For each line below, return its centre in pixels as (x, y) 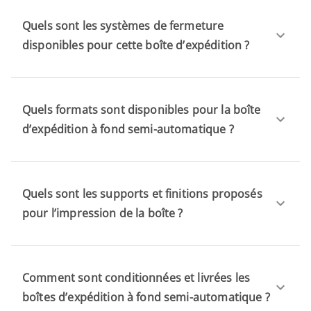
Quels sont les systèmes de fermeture (123, 25)
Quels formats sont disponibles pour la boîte (142, 109)
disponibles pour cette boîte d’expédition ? (136, 45)
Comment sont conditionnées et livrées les (136, 277)
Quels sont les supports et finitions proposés (142, 193)
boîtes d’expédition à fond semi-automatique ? (146, 297)
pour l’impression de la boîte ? (103, 213)
